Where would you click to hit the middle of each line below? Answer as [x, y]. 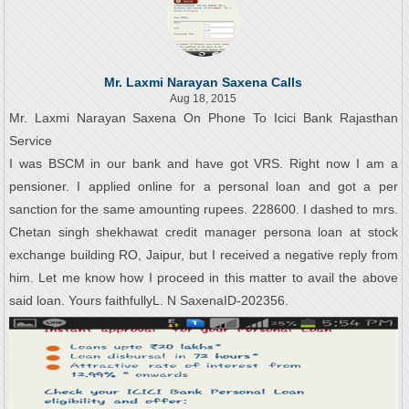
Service [30, 141]
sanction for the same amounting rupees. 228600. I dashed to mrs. [203, 210]
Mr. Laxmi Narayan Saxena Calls [204, 83]
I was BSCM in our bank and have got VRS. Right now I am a [203, 164]
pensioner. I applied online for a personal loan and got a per [203, 187]
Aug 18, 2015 [204, 99]
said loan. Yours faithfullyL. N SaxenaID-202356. [148, 301]
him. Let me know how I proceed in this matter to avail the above [203, 278]
